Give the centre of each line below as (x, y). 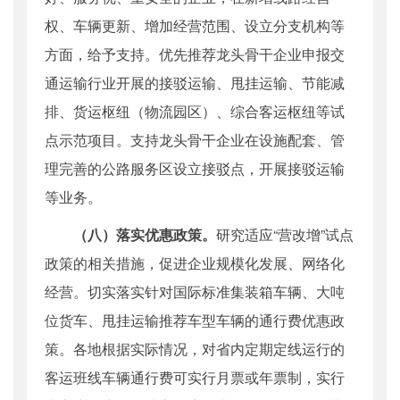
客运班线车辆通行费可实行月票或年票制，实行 (195, 378)
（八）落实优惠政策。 (145, 235)
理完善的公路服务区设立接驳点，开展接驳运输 (195, 169)
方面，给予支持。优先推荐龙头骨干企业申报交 (195, 54)
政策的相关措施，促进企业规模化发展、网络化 (195, 263)
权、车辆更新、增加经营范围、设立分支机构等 (195, 26)
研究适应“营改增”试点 (285, 235)
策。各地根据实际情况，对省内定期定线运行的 (195, 349)
